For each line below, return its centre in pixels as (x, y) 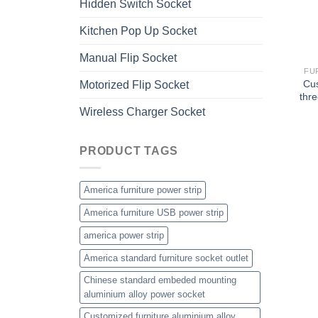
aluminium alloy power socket (144, 295)
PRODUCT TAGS (129, 150)
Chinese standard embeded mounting (160, 280)
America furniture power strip (143, 190)
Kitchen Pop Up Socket (138, 31)
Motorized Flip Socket (134, 84)
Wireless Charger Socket (142, 111)
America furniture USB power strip (154, 213)
